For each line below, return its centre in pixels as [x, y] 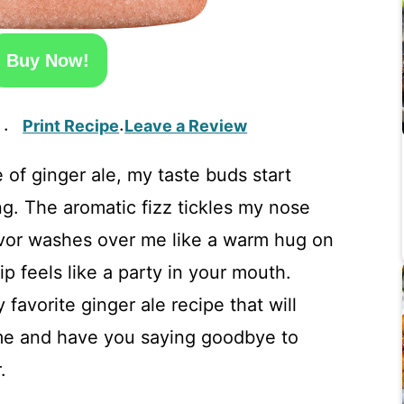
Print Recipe [71, 126]
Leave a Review [186, 126]
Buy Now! [47, 60]
